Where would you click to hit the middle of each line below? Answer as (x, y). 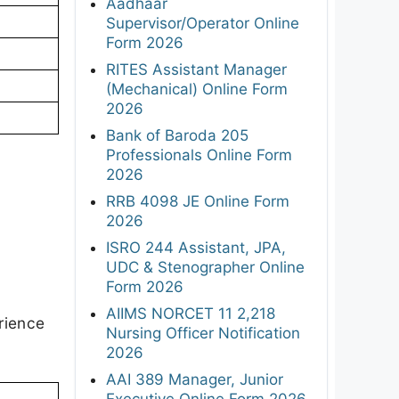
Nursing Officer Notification (203, 333)
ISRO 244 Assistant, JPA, (196, 247)
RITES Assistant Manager (196, 69)
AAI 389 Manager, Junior (195, 379)
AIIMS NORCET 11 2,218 (191, 313)
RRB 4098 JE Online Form (198, 201)
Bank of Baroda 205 (177, 135)
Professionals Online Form (199, 155)
